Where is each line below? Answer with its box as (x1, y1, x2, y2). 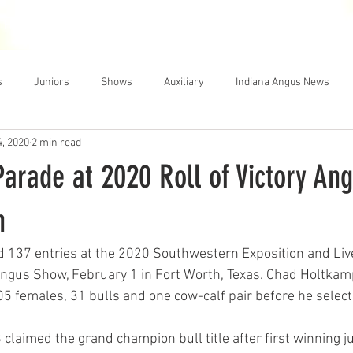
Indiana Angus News (236, 75, 329, 89)
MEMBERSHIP (84, 17, 150, 32)
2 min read (32, 136, 81, 150)
